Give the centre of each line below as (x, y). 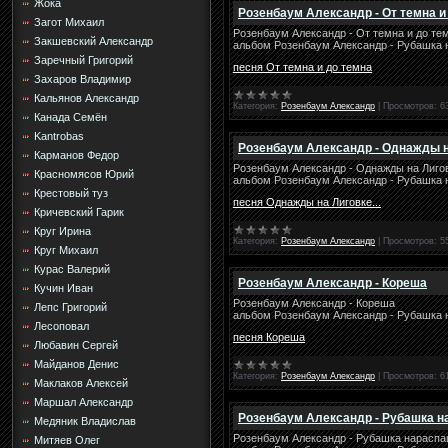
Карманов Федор (76, 155)
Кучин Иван (63, 288)
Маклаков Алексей (81, 383)
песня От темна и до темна (302, 67)
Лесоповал (61, 326)
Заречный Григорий (83, 60)
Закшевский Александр (93, 41)
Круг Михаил (66, 250)
